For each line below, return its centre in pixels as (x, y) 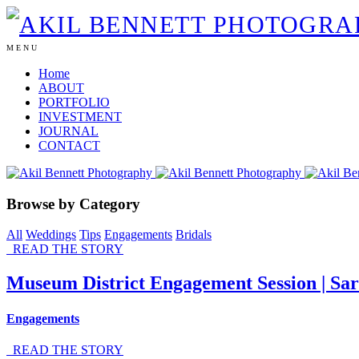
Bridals (194, 235)
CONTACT (69, 145)
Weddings (51, 235)
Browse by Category (73, 204)
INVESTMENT (80, 117)
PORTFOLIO (74, 102)
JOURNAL (69, 131)
